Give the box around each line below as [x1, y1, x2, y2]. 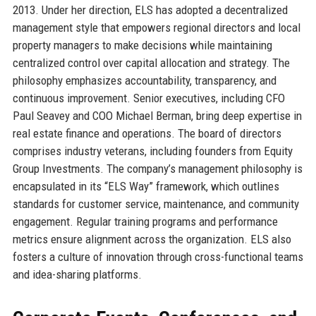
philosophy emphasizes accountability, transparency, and [12, 73, 276, 87]
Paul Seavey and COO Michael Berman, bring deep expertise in [12, 108, 302, 123]
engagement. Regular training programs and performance [12, 214, 278, 229]
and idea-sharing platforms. [12, 267, 142, 281]
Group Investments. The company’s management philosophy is [12, 161, 303, 176]
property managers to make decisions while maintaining [12, 37, 272, 52]
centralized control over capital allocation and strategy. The [12, 55, 290, 70]
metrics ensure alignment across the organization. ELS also [12, 231, 291, 246]
